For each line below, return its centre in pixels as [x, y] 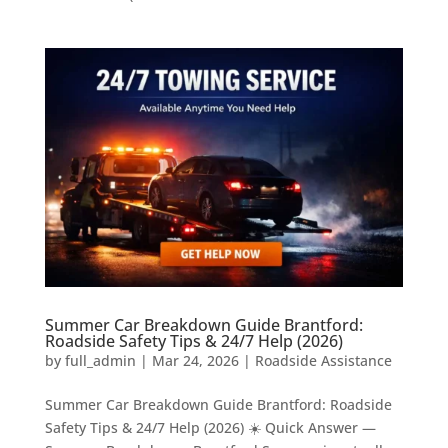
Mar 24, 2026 [195, 361]
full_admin [100, 361]
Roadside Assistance [323, 361]
